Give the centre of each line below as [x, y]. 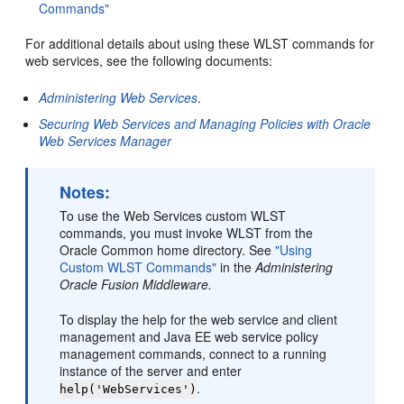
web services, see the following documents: [149, 60]
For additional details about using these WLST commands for [200, 43]
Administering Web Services [119, 97]
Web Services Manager [106, 141]
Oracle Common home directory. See [168, 250]
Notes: [85, 192]
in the [236, 267]
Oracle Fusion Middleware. [136, 284]
